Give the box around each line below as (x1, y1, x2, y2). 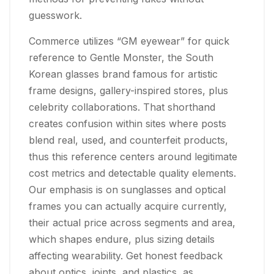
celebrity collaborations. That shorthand (29, 100, 215, 113)
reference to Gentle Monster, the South (29, 51, 213, 64)
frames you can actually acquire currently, (29, 199, 227, 212)
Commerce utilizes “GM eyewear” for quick (29, 34, 229, 47)
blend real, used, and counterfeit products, (29, 133, 228, 146)
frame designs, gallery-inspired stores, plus (29, 84, 228, 97)
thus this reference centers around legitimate (29, 150, 237, 163)
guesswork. (29, 9, 82, 21)
